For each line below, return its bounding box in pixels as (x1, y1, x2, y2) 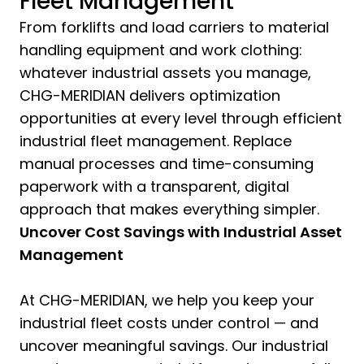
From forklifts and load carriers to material (19, 16, 329, 37)
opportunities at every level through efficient (19, 107, 342, 128)
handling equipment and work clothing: (19, 39, 302, 60)
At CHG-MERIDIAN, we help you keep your (19, 289, 314, 310)
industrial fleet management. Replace (19, 130, 292, 151)
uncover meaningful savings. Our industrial (19, 335, 328, 356)
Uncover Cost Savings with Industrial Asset (19, 221, 342, 242)
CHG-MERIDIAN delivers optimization (19, 84, 280, 106)
